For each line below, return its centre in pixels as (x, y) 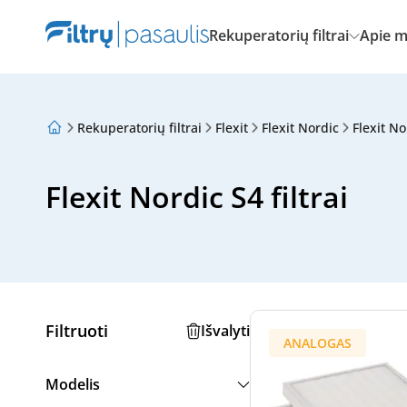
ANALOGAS (318, 343)
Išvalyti (225, 331)
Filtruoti (77, 330)
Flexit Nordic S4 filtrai (197, 197)
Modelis (73, 384)
